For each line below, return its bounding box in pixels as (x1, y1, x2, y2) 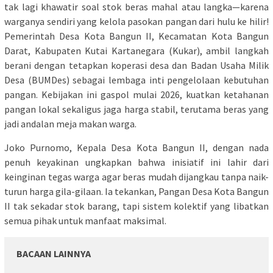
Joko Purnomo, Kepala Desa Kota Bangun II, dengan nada (4, 141, 269, 154)
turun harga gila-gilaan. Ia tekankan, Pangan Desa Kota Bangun (4, 185, 269, 198)
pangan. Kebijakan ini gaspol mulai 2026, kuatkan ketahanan (4, 88, 269, 101)
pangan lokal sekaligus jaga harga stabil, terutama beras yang (4, 103, 269, 116)
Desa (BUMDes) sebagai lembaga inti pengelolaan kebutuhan (4, 74, 269, 87)
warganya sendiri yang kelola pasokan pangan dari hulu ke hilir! (4, 15, 269, 28)
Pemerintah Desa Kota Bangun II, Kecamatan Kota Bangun (4, 30, 269, 43)
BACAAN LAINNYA (16, 247, 91, 260)
